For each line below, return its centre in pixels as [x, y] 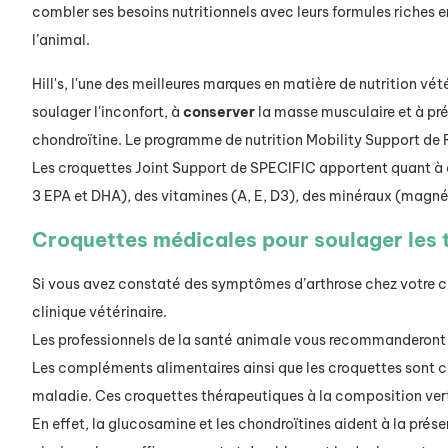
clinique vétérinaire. [99, 312]
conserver [219, 112]
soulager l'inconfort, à [107, 112]
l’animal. [61, 40]
